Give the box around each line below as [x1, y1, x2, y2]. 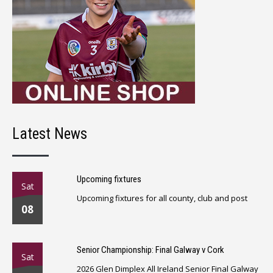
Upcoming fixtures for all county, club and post [77, 192, 248, 204]
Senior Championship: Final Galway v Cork [77, 244, 225, 255]
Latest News [12, 124, 87, 143]
